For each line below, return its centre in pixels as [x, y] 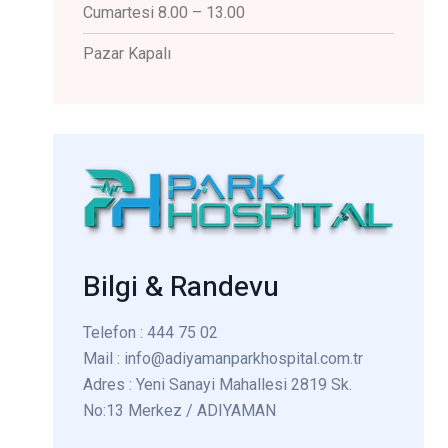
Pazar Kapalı [127, 54]
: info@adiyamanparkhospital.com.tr [238, 358]
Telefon [111, 332]
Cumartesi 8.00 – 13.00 [164, 13]
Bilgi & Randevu [181, 286]
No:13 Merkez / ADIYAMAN [179, 410]
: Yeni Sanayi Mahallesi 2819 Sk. [240, 384]
